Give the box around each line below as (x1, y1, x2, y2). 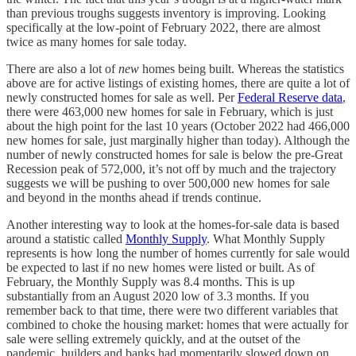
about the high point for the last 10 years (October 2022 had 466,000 (6, 119, 350, 133)
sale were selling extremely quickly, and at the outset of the (6, 332, 300, 346)
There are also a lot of (6, 62, 118, 76)
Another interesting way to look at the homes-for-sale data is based (6, 218, 339, 232)
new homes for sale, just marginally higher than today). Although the (6, 133, 350, 148)
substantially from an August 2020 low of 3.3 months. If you (6, 289, 309, 304)
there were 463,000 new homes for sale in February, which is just (6, 105, 333, 119)
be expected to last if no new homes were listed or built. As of (6, 261, 315, 275)
